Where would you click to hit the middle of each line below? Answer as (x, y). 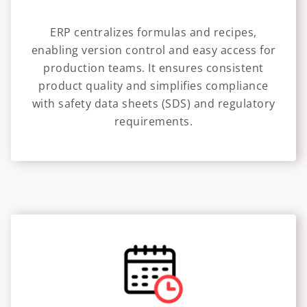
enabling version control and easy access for (153, 50)
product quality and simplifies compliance (153, 86)
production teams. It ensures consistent (153, 68)
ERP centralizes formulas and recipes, (153, 33)
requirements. (153, 122)
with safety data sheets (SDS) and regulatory (153, 104)
